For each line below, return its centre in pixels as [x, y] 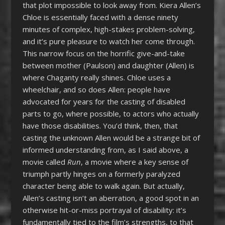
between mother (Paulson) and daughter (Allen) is [108, 65]
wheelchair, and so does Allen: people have [96, 89]
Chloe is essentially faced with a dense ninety [100, 17]
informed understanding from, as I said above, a [105, 149]
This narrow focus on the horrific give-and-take [103, 53]
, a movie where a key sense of [134, 161]
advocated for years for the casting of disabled [104, 101]
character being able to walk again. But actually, [103, 186]
